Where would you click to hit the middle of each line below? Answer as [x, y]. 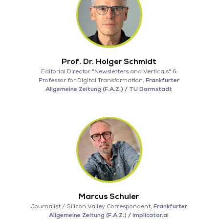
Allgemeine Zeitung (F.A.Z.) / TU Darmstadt [109, 89]
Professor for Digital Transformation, [92, 80]
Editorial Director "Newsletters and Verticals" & [109, 71]
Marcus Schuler [109, 196]
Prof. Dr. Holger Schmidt [109, 61]
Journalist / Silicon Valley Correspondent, [92, 206]
